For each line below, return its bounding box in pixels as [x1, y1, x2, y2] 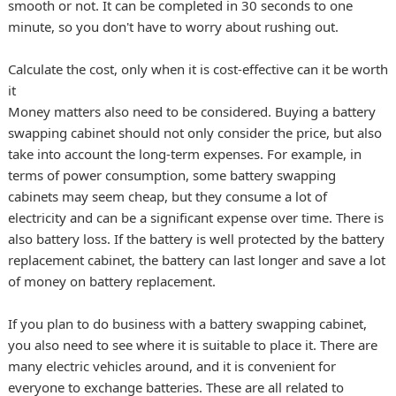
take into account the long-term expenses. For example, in [7, 145, 362, 164]
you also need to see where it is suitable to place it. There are [7, 336, 377, 354]
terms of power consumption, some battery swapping [7, 166, 336, 185]
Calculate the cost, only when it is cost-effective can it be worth [7, 60, 388, 79]
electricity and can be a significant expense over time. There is [7, 209, 384, 227]
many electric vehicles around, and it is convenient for [7, 357, 336, 376]
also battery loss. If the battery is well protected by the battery [7, 230, 385, 248]
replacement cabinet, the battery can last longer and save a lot [7, 251, 385, 270]
